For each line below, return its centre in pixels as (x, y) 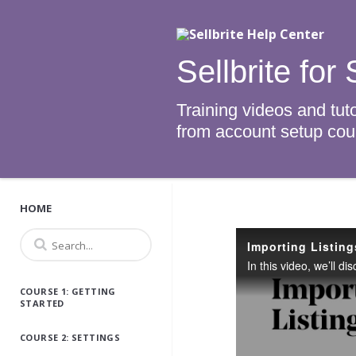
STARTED (42, 303)
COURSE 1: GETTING (68, 291)
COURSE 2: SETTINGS (70, 337)
